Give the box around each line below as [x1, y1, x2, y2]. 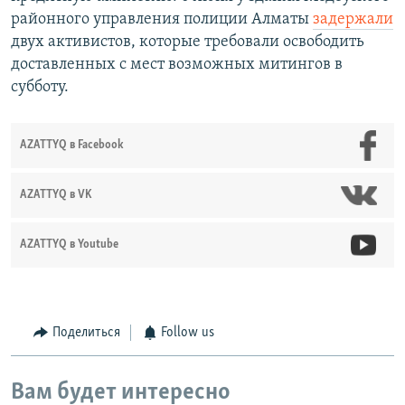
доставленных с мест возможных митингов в [11, 56, 343, 74]
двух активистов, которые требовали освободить [11, 33, 364, 52]
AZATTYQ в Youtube [20, 239, 118, 251]
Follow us [161, 325, 214, 341]
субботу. [11, 79, 69, 97]
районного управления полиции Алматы [11, 11, 313, 29]
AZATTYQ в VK [20, 189, 92, 202]
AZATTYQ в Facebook [20, 139, 124, 152]
